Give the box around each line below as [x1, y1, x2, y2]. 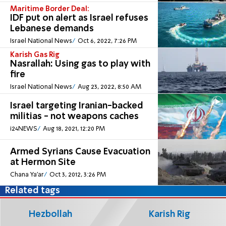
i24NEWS [10, 125, 37, 132]
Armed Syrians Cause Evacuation [10, 147, 150, 157]
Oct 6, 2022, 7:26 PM [77, 37, 137, 44]
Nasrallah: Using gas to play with [10, 60, 150, 69]
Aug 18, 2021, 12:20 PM [42, 125, 105, 132]
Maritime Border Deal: [10, 6, 89, 13]
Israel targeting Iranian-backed [10, 101, 143, 111]
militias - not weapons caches [10, 112, 139, 122]
